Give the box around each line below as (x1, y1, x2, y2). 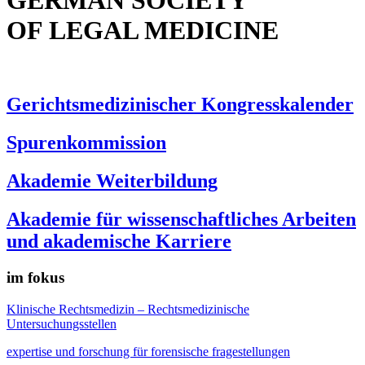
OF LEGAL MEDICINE (7, 15, 279, 46)
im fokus (7, 269, 64, 287)
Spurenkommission (7, 132, 166, 154)
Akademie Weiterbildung (7, 170, 218, 192)
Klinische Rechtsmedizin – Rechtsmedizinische (7, 301, 249, 316)
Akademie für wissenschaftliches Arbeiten (7, 209, 356, 231)
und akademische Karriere (7, 231, 231, 253)
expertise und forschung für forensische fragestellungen (7, 344, 290, 358)
